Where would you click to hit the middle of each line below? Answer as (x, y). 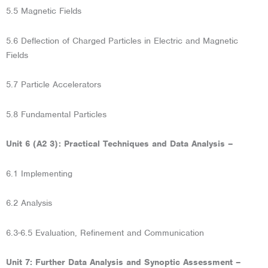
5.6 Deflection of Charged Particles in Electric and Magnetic (122, 40)
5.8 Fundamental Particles (56, 114)
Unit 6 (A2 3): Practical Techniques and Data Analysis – (119, 144)
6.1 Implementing (39, 173)
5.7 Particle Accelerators (54, 85)
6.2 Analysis (29, 203)
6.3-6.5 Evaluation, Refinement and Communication (105, 232)
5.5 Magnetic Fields (44, 11)
